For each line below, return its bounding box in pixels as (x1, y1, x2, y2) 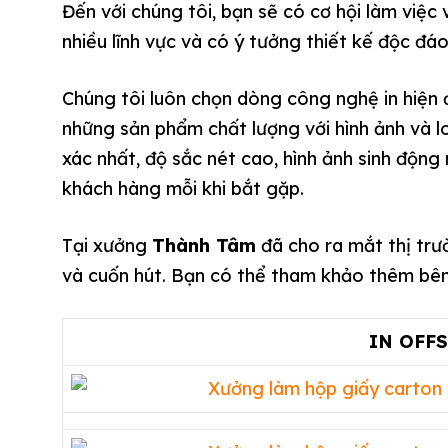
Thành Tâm (152, 234, 256, 258)
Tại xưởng (62, 234, 152, 258)
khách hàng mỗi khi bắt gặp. (62, 177, 304, 201)
